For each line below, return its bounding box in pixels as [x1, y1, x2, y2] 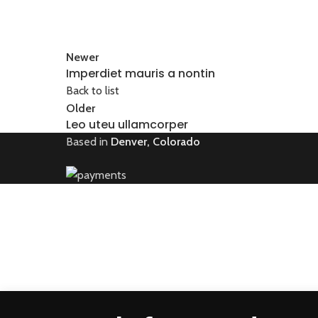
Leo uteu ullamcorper [66, 116, 188, 133]
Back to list [66, 84, 119, 97]
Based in [66, 135, 111, 148]
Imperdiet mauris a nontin [66, 65, 215, 82]
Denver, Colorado [111, 135, 200, 148]
